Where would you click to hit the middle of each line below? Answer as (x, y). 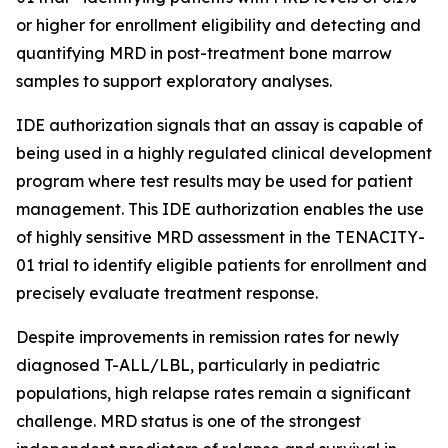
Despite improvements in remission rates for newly (207, 337)
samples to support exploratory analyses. (174, 81)
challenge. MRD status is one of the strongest (188, 421)
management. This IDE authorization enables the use (220, 209)
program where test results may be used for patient (214, 181)
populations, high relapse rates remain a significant (213, 393)
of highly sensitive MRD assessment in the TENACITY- (220, 237)
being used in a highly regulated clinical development (224, 153)
